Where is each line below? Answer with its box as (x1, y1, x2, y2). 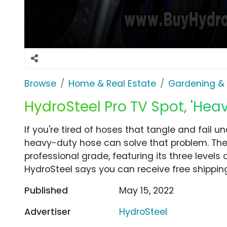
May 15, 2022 (119, 184, 174, 197)
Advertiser (24, 205, 71, 218)
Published (24, 184, 68, 197)
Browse (24, 77, 56, 90)
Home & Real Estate (68, 77, 156, 90)
